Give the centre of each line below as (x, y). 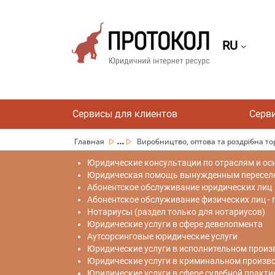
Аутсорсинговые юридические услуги (162, 236)
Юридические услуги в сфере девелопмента (175, 224)
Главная (90, 141)
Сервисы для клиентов (125, 114)
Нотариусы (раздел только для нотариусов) (176, 212)
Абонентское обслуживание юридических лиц (180, 187)
